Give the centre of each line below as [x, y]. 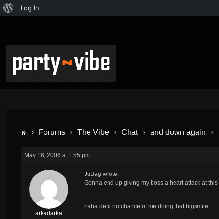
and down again [178, 132]
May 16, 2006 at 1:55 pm [57, 155]
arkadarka [49, 213]
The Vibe [93, 132]
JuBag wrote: [101, 174]
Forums [52, 132]
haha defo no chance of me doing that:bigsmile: [147, 206]
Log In [30, 8]
